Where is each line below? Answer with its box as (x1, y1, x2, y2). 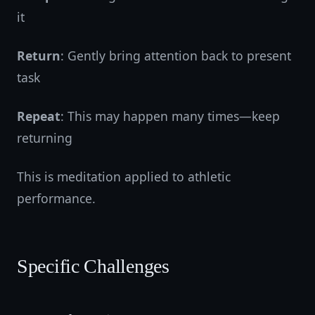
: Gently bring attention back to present (60, 47, 291, 64)
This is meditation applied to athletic (17, 168, 231, 185)
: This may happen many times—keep (60, 108, 280, 124)
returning (17, 129, 72, 146)
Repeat (17, 108, 60, 124)
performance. (17, 190, 96, 207)
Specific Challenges (17, 255, 169, 277)
